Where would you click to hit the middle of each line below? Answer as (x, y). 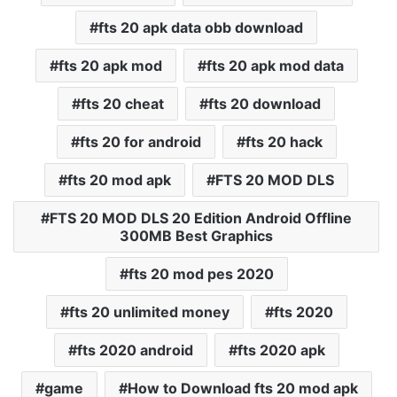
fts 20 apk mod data (275, 65)
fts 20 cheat (122, 103)
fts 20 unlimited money (149, 311)
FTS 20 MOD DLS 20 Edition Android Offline (201, 218)
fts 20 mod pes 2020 (201, 273)
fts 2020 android (135, 350)
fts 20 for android (140, 141)
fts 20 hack (284, 141)
